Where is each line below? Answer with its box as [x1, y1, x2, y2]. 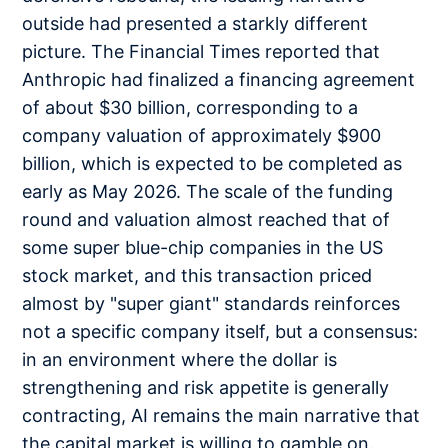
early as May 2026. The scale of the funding [22, 181, 394, 203]
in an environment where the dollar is [22, 349, 338, 371]
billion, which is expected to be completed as [22, 153, 403, 175]
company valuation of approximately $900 [22, 125, 382, 147]
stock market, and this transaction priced [22, 265, 373, 287]
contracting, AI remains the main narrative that [22, 405, 421, 427]
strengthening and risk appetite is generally [22, 377, 390, 399]
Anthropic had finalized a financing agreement [22, 69, 416, 91]
